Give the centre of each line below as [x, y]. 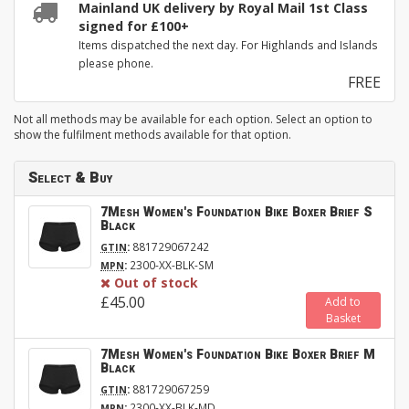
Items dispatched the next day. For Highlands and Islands [228, 45]
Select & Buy [70, 178]
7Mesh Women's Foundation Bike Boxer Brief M [238, 355]
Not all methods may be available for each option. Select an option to [193, 120]
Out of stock [156, 283]
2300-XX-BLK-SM [170, 265]
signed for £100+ [134, 26]
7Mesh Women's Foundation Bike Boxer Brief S [236, 213]
